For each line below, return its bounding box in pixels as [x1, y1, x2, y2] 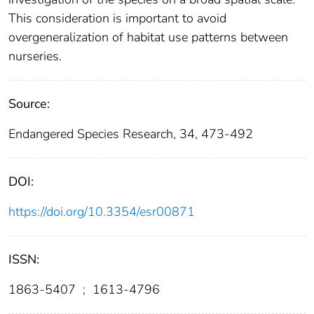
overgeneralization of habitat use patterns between [8, 29, 288, 46]
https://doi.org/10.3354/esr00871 [8, 203, 195, 221]
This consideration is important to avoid [8, 10, 226, 27]
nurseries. [8, 48, 62, 65]
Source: [8, 95, 50, 113]
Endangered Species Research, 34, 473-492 [8, 125, 253, 143]
